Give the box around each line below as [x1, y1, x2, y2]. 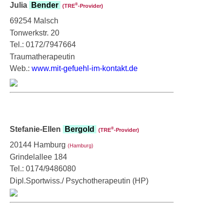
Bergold [63, 125, 96, 133]
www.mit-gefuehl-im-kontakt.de [32, 64, 138, 73]
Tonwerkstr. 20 [10, 28, 59, 37]
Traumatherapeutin [10, 52, 75, 61]
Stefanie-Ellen [10, 125, 63, 133]
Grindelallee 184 [10, 152, 67, 161]
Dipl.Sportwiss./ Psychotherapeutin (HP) [10, 176, 148, 185]
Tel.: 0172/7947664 [10, 40, 76, 49]
